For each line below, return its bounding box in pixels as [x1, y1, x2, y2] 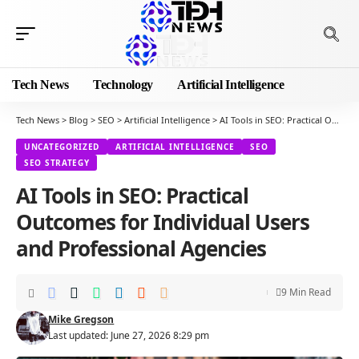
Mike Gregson [48, 313, 115, 326]
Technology [93, 78, 153, 91]
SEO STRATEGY [24, 157, 90, 168]
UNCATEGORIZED [24, 141, 100, 152]
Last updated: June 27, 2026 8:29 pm [48, 329, 210, 342]
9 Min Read [281, 285, 331, 299]
